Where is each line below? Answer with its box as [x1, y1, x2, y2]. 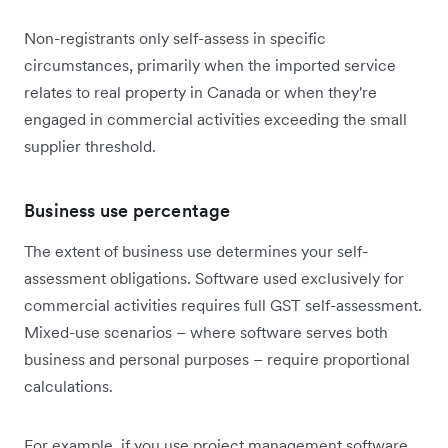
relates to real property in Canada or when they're [24, 81, 377, 102]
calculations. [24, 375, 113, 396]
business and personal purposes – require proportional [24, 348, 410, 369]
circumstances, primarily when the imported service [24, 54, 396, 75]
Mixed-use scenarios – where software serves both [24, 321, 388, 342]
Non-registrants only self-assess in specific [24, 27, 326, 48]
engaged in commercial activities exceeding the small [24, 108, 407, 129]
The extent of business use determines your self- [24, 240, 368, 261]
